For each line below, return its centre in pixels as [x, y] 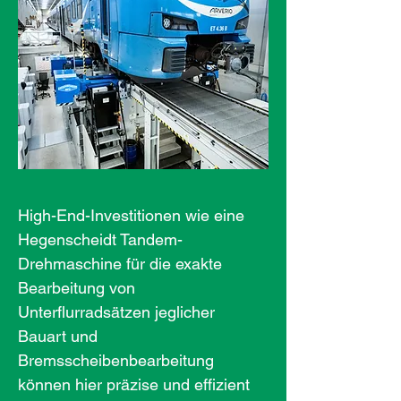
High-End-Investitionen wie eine [131, 215]
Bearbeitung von [77, 288]
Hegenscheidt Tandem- [100, 239]
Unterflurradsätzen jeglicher [116, 312]
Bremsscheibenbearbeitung [116, 360]
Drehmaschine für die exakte [120, 264]
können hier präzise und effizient [134, 384]
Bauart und [58, 336]
